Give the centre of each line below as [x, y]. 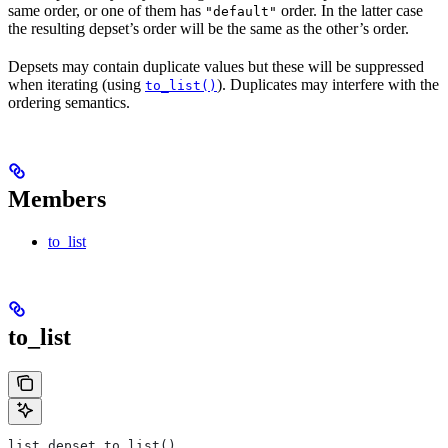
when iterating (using [76, 84]
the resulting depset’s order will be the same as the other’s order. [208, 28]
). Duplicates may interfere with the [328, 84]
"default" [241, 11]
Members [57, 198]
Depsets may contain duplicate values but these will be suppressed [216, 66]
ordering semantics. [69, 102]
